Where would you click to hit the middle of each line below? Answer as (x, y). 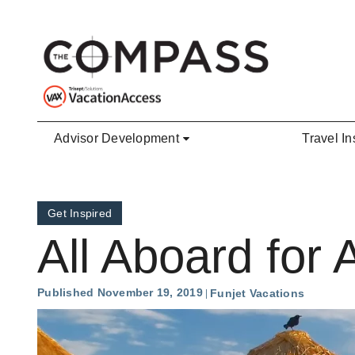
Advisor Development (116, 139)
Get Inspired (80, 214)
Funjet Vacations (257, 294)
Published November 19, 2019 (120, 293)
